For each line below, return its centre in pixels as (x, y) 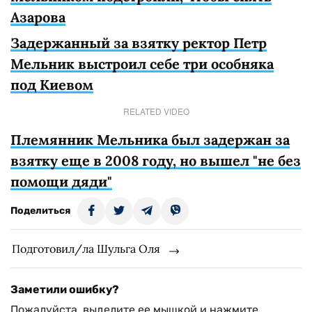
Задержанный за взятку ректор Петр (139, 43)
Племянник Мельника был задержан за (150, 140)
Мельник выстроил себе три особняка (142, 64)
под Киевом (52, 85)
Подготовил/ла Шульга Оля (86, 249)
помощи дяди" (61, 181)
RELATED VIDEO (156, 111)
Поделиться (40, 211)
